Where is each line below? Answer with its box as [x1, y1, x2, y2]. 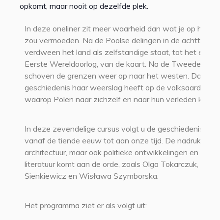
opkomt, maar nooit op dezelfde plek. [20, 1, 148, 11]
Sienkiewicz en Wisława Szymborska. [25, 171, 159, 181]
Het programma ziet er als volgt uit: [25, 200, 147, 210]
